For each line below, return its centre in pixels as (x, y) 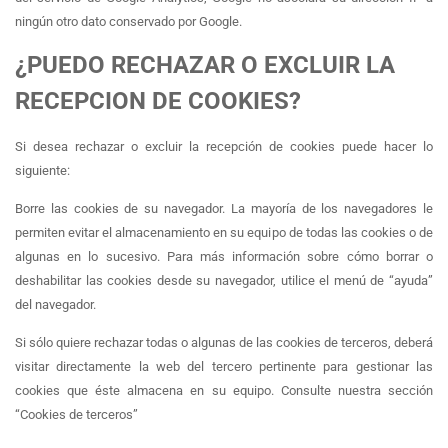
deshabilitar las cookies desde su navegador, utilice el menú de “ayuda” (224, 280)
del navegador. (55, 304)
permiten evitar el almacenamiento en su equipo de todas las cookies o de (224, 232)
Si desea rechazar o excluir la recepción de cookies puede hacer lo (224, 146)
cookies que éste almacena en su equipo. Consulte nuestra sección (224, 391)
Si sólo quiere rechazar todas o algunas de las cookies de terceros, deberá (224, 343)
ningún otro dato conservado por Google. (128, 21)
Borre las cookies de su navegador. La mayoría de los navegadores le (224, 208)
